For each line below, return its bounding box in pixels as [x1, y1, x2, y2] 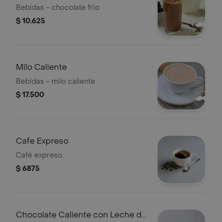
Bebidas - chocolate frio [16, 3, 100, 12]
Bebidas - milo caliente [16, 77, 95, 86]
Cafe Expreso [16, 136, 68, 146]
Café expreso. [16, 151, 64, 160]
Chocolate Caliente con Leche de [16, 210, 147, 220]
